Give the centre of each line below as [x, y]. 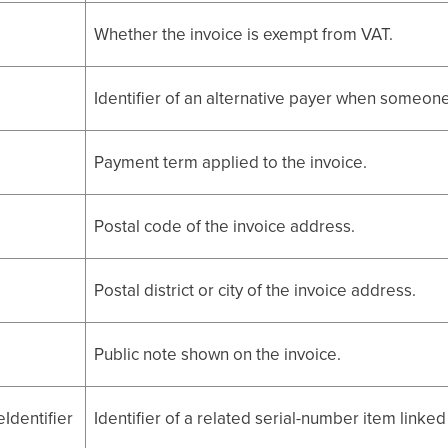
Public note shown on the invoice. [218, 354]
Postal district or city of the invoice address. [255, 290]
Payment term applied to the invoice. [231, 162]
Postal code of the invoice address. [225, 226]
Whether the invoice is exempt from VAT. [244, 34]
